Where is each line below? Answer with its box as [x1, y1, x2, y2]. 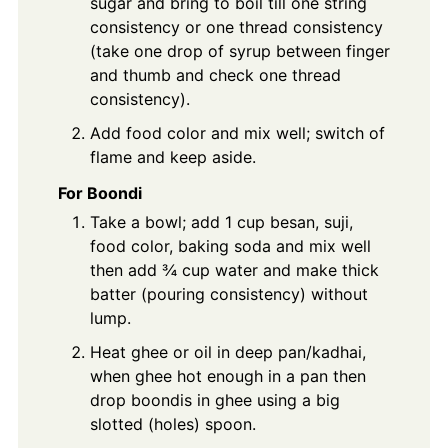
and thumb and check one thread [89, 64, 341, 85]
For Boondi [57, 183, 142, 204]
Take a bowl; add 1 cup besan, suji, [89, 212, 353, 233]
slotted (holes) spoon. [89, 414, 256, 435]
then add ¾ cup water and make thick [89, 260, 379, 281]
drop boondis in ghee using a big [89, 390, 340, 411]
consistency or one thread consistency [89, 16, 383, 37]
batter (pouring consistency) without [89, 284, 368, 305]
